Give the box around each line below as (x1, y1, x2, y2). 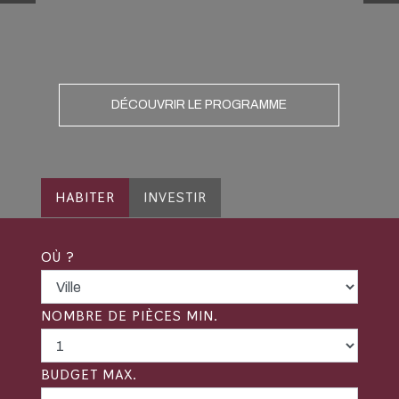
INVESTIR (143, 188, 207, 207)
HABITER (55, 188, 115, 207)
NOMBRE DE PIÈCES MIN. (41, 306, 218, 325)
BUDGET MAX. (41, 365, 137, 384)
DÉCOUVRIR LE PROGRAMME (111, 98, 288, 111)
